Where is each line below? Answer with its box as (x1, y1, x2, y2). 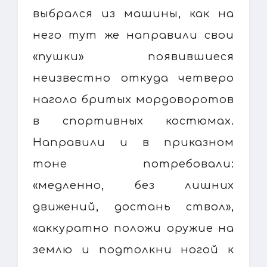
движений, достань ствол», (33, 200, 234, 213)
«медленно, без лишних (33, 179, 234, 191)
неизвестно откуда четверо (33, 72, 234, 84)
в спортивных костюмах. (33, 114, 234, 127)
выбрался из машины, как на (33, 7, 234, 20)
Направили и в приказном (33, 136, 234, 148)
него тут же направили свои (33, 29, 234, 41)
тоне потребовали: (33, 157, 234, 170)
